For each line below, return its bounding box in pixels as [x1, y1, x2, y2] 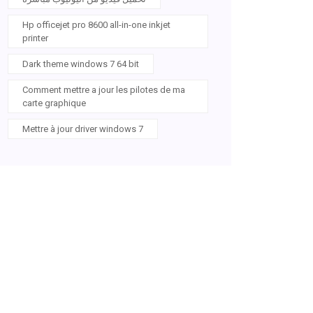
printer [22, 33, 48, 43]
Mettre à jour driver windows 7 [22, 124, 143, 134]
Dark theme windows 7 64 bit [22, 59, 139, 69]
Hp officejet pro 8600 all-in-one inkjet [22, 20, 170, 30]
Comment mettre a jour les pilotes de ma [22, 85, 185, 95]
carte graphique [22, 98, 86, 108]
